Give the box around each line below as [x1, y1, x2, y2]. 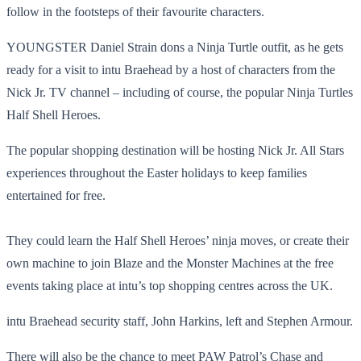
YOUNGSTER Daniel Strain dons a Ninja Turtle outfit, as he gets [6, 39, 343, 54]
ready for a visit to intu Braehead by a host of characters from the [6, 62, 335, 77]
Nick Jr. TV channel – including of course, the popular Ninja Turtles [6, 85, 353, 99]
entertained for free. [6, 188, 106, 202]
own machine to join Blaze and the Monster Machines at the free [6, 255, 334, 270]
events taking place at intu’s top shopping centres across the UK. [6, 278, 333, 293]
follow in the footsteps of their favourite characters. [6, 4, 264, 19]
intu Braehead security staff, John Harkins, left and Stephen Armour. [6, 313, 353, 328]
